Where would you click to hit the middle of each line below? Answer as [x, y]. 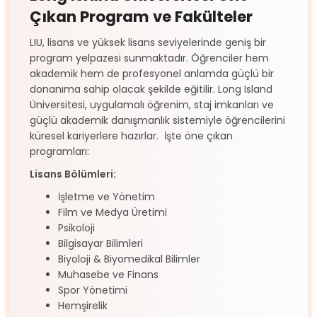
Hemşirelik [83, 305]
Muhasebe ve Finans [108, 274]
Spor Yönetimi [93, 290]
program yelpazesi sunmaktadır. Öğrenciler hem [149, 58]
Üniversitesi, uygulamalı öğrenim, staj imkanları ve [152, 104]
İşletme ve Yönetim [106, 196]
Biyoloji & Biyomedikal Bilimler [129, 259]
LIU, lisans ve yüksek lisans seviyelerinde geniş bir [148, 42]
